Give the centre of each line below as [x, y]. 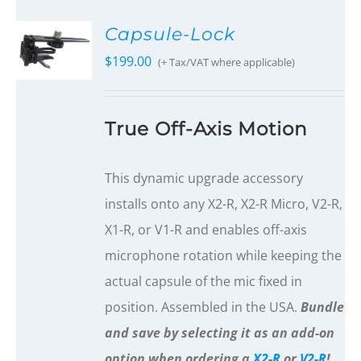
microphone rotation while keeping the [224, 256]
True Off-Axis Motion [210, 129]
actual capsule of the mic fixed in [204, 282]
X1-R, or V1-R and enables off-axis [206, 230]
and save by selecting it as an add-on [220, 333]
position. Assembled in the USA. [203, 307]
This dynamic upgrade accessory [204, 178]
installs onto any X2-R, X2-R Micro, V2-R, [224, 204]
